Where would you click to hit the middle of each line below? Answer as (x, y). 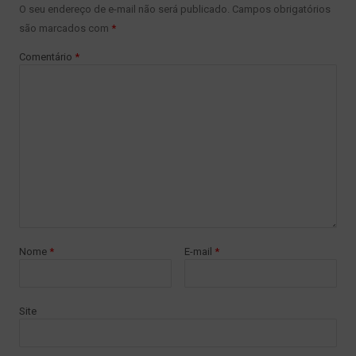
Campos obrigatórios (281, 9)
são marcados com (65, 28)
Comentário (47, 56)
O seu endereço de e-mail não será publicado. (124, 9)
